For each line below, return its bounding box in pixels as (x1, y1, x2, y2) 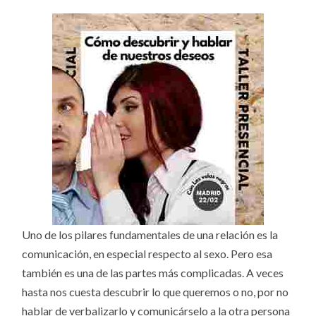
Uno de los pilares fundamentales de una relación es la (22, 228, 279, 242)
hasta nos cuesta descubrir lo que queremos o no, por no (22, 285, 289, 299)
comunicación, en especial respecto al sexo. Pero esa (22, 247, 273, 261)
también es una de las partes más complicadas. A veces (22, 266, 284, 280)
